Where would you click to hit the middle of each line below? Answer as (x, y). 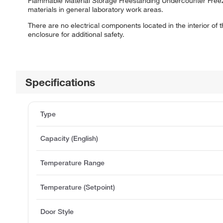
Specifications (60, 82)
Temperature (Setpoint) (78, 187)
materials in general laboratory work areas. (96, 10)
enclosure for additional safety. (76, 35)
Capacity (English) (69, 139)
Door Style (57, 212)
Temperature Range (72, 163)
